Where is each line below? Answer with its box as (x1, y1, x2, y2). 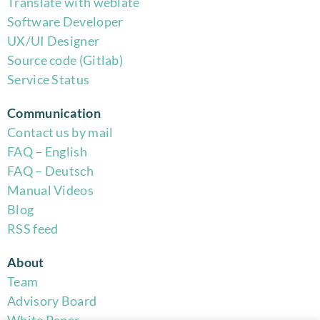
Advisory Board (7, 292, 97, 309)
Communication (7, 104, 101, 121)
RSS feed (7, 220, 59, 236)
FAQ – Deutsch (7, 162, 94, 179)
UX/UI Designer (7, 32, 100, 49)
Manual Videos (7, 181, 94, 198)
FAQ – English (7, 143, 87, 159)
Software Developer (7, 13, 124, 29)
